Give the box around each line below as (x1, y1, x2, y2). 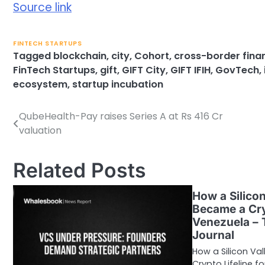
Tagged (13, 49, 53, 63)
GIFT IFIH (170, 63, 211, 77)
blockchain (53, 49, 106, 63)
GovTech (215, 63, 259, 77)
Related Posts (13, 157, 146, 182)
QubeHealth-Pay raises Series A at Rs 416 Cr (19, 109, 223, 123)
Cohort (134, 49, 169, 63)
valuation (19, 123, 62, 137)
